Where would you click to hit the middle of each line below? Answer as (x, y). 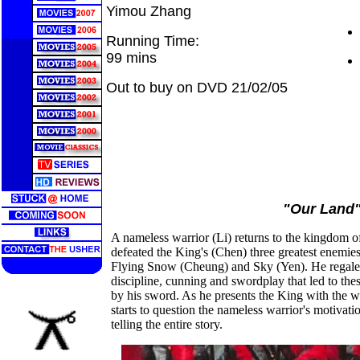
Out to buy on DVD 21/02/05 (197, 88)
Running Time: (153, 41)
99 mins (131, 58)
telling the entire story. (167, 324)
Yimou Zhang (149, 11)
